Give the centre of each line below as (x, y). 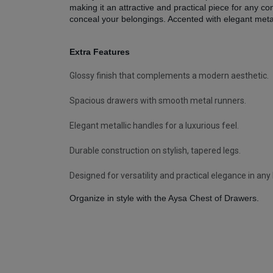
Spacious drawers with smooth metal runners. (158, 101)
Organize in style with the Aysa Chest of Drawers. (164, 198)
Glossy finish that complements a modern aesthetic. (169, 76)
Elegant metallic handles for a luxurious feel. (154, 126)
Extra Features (100, 52)
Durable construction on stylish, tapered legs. (155, 151)
